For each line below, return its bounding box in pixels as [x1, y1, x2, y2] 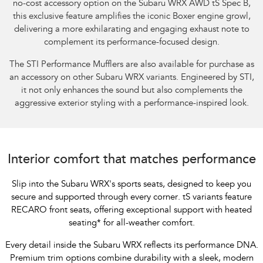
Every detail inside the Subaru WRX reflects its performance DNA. [5, 241, 258, 251]
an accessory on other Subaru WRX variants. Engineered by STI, [9, 73, 254, 83]
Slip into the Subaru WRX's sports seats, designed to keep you [12, 180, 251, 190]
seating [68, 219, 97, 228]
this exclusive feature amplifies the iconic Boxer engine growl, [12, 12, 251, 22]
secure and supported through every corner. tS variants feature [11, 193, 252, 203]
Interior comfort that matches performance [7, 154, 256, 167]
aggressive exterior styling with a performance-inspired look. [14, 99, 249, 109]
